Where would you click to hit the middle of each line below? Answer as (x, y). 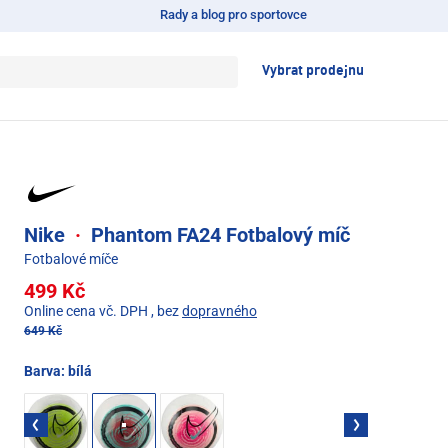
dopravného (219, 310)
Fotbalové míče (71, 258)
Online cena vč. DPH (86, 310)
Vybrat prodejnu (313, 71)
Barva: (46, 370)
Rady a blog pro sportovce (233, 14)
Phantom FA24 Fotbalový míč (218, 234)
